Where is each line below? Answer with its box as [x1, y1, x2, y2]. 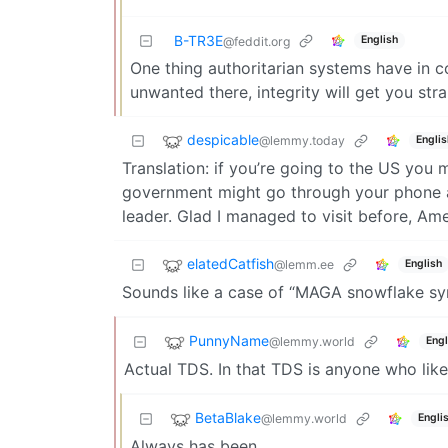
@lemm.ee [274, 256, 334, 272]
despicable [187, 130, 259, 148]
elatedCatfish [187, 254, 274, 272]
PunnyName [189, 331, 269, 349]
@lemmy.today [259, 132, 345, 148]
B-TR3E [174, 31, 223, 49]
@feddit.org [223, 33, 290, 49]
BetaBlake [195, 408, 261, 426]
